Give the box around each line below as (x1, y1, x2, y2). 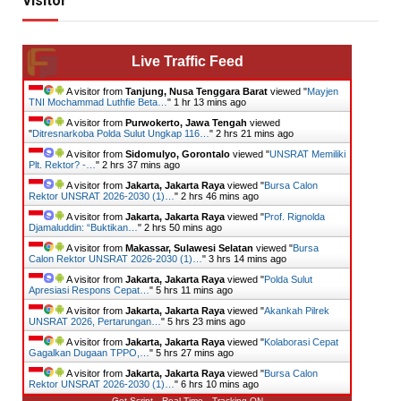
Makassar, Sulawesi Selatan (125, 242, 253, 253)
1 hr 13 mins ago (174, 96, 246, 107)
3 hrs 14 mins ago (209, 252, 286, 264)
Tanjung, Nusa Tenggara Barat (125, 85, 268, 97)
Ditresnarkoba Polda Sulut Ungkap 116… (32, 127, 209, 139)
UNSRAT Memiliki (269, 148, 346, 159)
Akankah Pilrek (264, 304, 329, 316)
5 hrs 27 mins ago (156, 346, 234, 358)
